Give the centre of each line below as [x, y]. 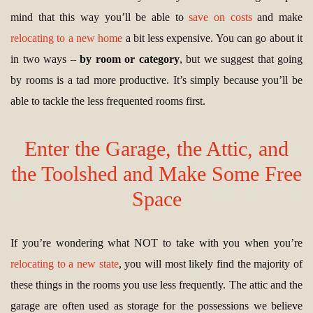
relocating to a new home [67, 38]
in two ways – [45, 59]
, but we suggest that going [241, 59]
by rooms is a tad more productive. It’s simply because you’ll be [156, 80]
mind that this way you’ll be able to [100, 17]
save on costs [220, 17]
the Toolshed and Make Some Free [156, 174]
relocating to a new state [65, 264]
